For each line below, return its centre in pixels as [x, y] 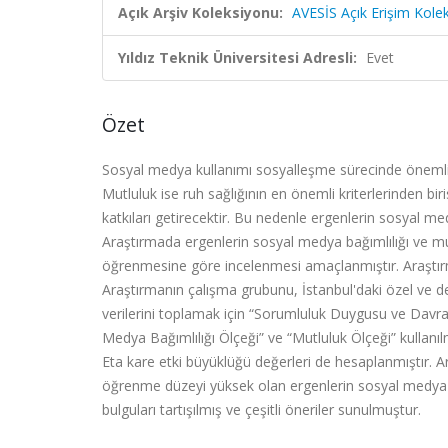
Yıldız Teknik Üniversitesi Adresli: [237, 57]
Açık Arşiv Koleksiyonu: [200, 12]
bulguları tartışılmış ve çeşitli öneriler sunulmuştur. [261, 409]
